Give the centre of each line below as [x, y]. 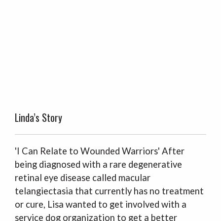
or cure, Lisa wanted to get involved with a [101, 204]
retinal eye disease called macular [83, 178]
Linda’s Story [38, 117]
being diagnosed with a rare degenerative [98, 164]
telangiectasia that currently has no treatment [109, 191]
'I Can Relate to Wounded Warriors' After [100, 151]
